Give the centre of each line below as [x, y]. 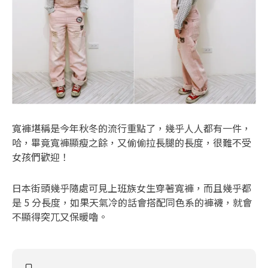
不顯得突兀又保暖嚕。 [60, 217]
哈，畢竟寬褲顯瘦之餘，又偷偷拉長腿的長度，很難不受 [132, 143]
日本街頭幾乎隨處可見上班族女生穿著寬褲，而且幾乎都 [132, 188]
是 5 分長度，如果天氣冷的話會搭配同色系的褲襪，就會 [132, 202]
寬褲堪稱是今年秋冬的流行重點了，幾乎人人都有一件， [132, 128]
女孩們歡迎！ [41, 157]
